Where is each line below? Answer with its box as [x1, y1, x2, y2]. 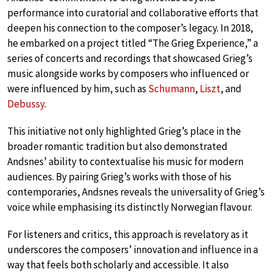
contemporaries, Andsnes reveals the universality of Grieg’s [7, 185, 265, 199]
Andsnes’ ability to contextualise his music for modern [7, 155, 243, 169]
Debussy [7, 97, 44, 111]
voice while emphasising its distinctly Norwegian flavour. [7, 200, 253, 214]
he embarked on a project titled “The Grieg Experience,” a [7, 36, 258, 50]
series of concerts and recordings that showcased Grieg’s [7, 52, 253, 66]
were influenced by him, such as [7, 82, 148, 96]
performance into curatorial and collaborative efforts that [7, 6, 259, 20]
